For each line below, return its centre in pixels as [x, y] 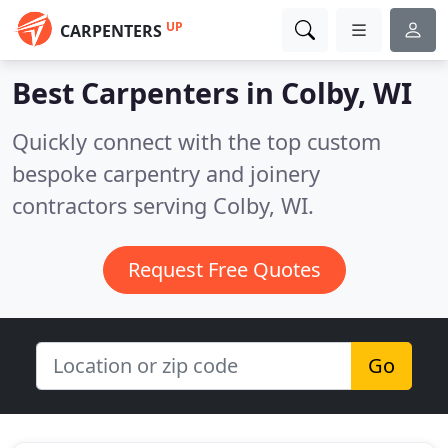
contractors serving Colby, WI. [163, 205]
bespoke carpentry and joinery [166, 173]
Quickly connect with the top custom [196, 141]
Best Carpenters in [146, 92]
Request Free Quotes [224, 269]
